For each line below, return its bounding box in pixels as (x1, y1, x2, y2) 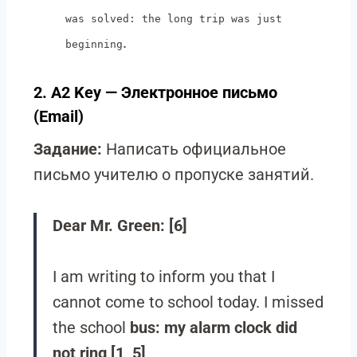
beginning (65, 38, 123, 50)
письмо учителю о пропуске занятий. (33, 165, 314, 184)
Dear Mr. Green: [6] (53, 216, 187, 235)
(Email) (33, 107, 84, 126)
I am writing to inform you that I (53, 267, 275, 286)
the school (53, 318, 130, 337)
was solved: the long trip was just (65, 13, 282, 25)
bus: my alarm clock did (130, 318, 297, 337)
